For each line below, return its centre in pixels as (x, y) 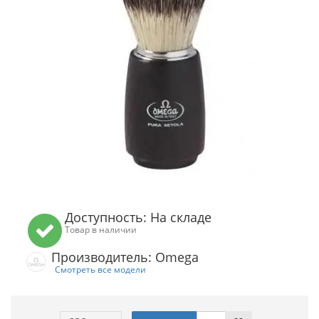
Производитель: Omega (125, 257)
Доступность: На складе (138, 217)
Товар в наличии (101, 229)
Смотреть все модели (100, 269)
